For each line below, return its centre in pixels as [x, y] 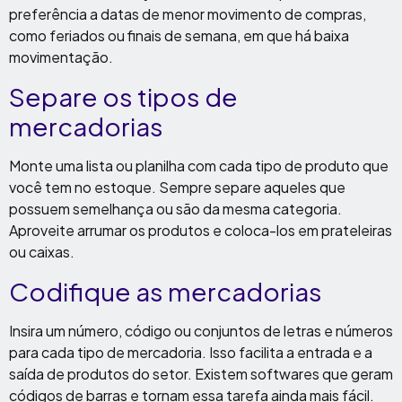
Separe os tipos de [123, 96]
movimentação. [61, 57]
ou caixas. [42, 252]
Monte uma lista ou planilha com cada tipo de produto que [199, 166]
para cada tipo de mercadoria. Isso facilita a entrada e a [191, 352]
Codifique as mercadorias [166, 291]
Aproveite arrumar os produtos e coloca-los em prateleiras [201, 230]
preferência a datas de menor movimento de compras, [188, 14]
